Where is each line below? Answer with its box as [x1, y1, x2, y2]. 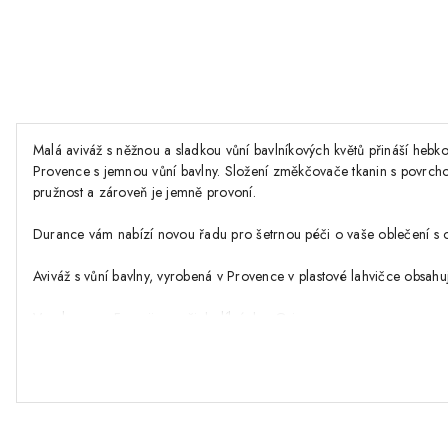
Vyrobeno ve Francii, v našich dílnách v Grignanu [33, 308, 333, 329]
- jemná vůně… [33, 329, 122, 350]
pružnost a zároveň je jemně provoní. [33, 182, 256, 203]
